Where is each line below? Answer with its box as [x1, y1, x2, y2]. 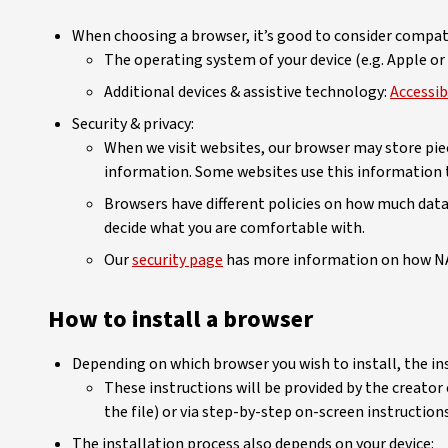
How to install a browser [48, 302, 313, 337]
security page [132, 249, 223, 271]
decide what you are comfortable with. [104, 217, 365, 239]
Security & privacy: [72, 113, 194, 135]
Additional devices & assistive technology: [104, 81, 390, 103]
